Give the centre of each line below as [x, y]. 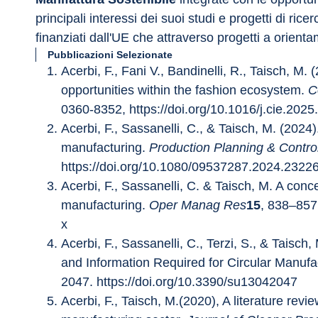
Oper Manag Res [198, 205]
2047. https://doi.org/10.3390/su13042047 [179, 282]
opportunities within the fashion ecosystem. [185, 90]
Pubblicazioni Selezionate [110, 55]
